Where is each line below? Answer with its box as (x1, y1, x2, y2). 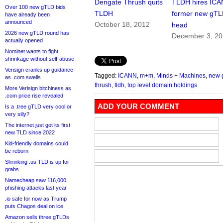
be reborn (5, 148, 28, 154)
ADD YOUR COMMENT (98, 102, 179, 111)
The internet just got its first (5, 122, 70, 128)
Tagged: (95, 72, 118, 79)
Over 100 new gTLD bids (5, 4, 66, 10)
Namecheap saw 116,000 (5, 177, 66, 183)
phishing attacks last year (5, 185, 67, 191)
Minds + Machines (156, 72, 206, 79)
